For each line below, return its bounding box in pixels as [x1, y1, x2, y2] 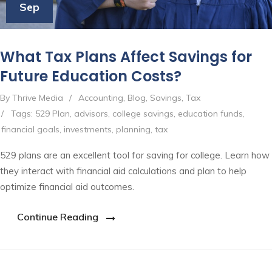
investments [64, 123, 112, 135]
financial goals [1, 123, 59, 135]
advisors [74, 107, 108, 119]
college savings [112, 107, 174, 119]
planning [116, 123, 151, 135]
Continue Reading [17, 210, 98, 223]
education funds [178, 107, 243, 119]
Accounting [78, 92, 123, 103]
